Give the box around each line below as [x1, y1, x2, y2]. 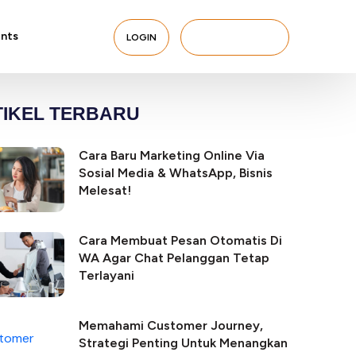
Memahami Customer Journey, [78, 318, 263, 334]
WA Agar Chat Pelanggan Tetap [78, 250, 269, 266]
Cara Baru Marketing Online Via [78, 148, 265, 163]
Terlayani [78, 268, 134, 284]
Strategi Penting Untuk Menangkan [78, 335, 288, 351]
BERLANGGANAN [193, 31, 277, 43]
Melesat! [78, 183, 131, 198]
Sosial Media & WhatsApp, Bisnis [78, 165, 273, 180]
